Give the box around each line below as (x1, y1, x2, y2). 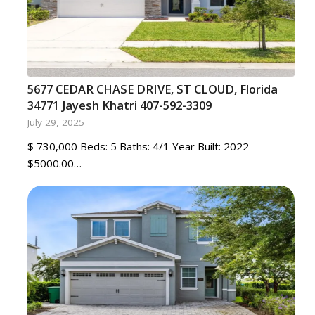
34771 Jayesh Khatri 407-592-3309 (27, 97, 212, 113)
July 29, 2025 (27, 116, 84, 129)
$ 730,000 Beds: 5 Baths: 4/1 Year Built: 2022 (27, 139, 249, 153)
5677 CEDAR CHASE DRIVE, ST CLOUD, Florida (27, 81, 278, 97)
